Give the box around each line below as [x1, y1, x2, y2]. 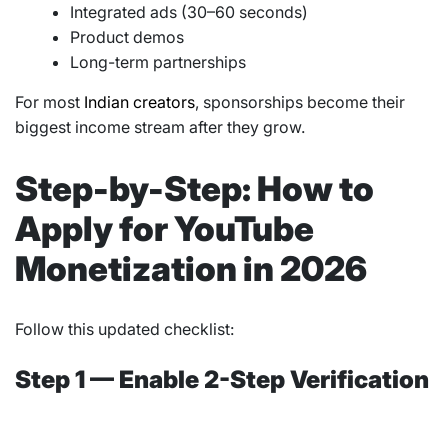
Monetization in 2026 [15, 247, 367, 289]
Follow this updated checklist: [15, 318, 234, 339]
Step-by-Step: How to [15, 167, 374, 209]
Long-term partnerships [70, 52, 246, 73]
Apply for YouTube [15, 207, 314, 249]
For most [15, 92, 84, 113]
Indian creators [84, 92, 195, 113]
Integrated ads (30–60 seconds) [70, 2, 308, 23]
